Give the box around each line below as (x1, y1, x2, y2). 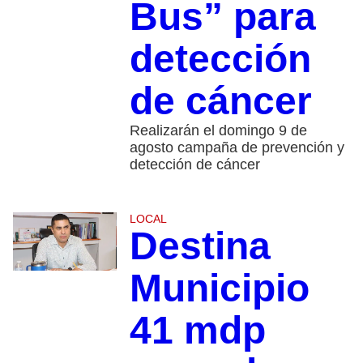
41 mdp (129, 308, 266, 352)
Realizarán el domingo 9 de (129, 122, 307, 139)
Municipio (129, 266, 310, 310)
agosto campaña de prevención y (129, 139, 344, 156)
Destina (129, 224, 271, 267)
